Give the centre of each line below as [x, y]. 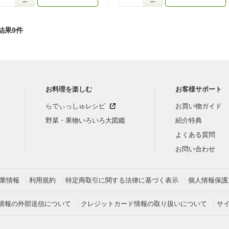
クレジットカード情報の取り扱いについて [144, 204]
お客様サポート [199, 89]
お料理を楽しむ [68, 89]
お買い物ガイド [199, 106]
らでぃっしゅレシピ [75, 106]
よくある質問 [196, 135]
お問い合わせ [196, 149]
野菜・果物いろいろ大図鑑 [85, 120]
